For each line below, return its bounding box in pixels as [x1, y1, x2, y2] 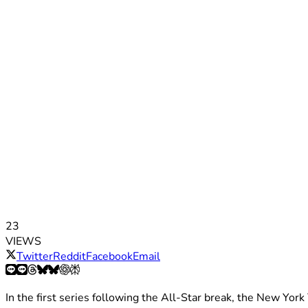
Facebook [86, 249, 133, 265]
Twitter [16, 249, 53, 265]
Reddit [53, 249, 86, 265]
